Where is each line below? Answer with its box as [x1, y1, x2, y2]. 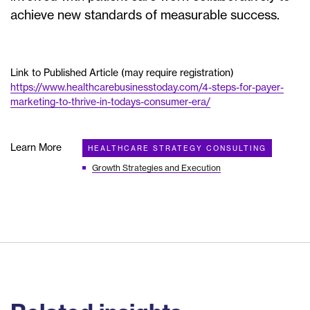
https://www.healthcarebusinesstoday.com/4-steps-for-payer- [10, 81, 284, 94]
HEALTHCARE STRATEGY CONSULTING [88, 144, 266, 154]
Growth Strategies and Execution [92, 163, 221, 174]
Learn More [10, 141, 62, 154]
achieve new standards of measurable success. [10, 7, 280, 24]
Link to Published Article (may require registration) [10, 66, 234, 80]
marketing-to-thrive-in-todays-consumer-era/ [10, 95, 210, 109]
